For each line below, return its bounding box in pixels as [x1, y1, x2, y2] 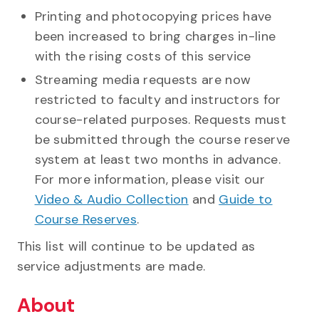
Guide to [219, 190, 273, 208]
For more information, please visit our [34, 170, 265, 188]
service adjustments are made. [16, 257, 206, 275]
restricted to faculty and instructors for [34, 90, 281, 108]
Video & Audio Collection [34, 190, 189, 208]
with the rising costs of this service [34, 47, 251, 65]
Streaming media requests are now [34, 70, 251, 88]
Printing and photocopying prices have [34, 7, 272, 25]
